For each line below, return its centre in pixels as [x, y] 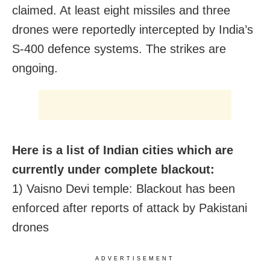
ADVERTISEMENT [135, 258]
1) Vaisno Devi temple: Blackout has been [124, 188]
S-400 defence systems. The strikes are [119, 49]
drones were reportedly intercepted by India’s [133, 29]
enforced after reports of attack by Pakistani [130, 208]
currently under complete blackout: [113, 169]
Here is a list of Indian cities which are [123, 150]
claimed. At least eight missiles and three [121, 10]
